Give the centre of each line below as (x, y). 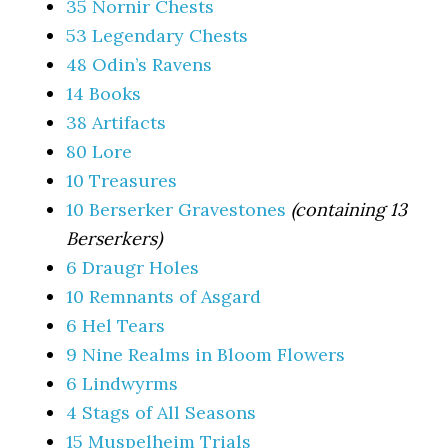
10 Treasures (122, 180)
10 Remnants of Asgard (164, 296)
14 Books (104, 93)
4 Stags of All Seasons (161, 412)
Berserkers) (114, 238)
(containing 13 (349, 209)
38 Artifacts (116, 122)
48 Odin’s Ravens (139, 64)
